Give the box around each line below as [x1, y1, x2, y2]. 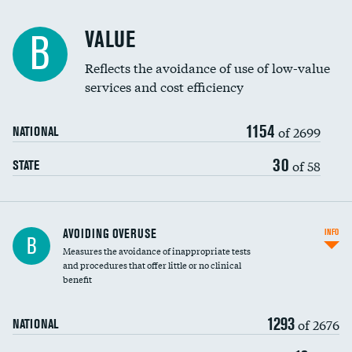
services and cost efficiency [85, 77, 244, 95]
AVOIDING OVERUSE [63, 225, 156, 241]
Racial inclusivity [13, 15, 84, 29]
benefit [63, 272, 92, 286]
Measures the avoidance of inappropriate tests [63, 244, 251, 258]
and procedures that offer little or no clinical [63, 258, 241, 272]
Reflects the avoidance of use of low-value [85, 58, 330, 76]
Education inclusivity [13, 47, 101, 61]
